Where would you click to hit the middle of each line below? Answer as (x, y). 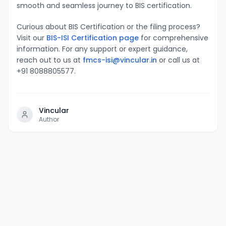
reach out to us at (50, 60)
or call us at (178, 60)
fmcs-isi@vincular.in (120, 60)
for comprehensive (174, 38)
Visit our (31, 38)
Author (49, 119)
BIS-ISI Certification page (92, 38)
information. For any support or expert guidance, (102, 49)
